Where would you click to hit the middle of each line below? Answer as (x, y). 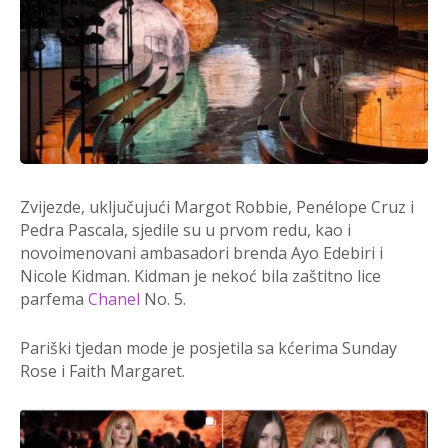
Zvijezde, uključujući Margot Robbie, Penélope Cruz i (217, 206)
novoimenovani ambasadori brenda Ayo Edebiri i (201, 252)
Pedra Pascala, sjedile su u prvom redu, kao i (185, 229)
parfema (54, 298)
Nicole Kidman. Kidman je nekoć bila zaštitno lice (200, 275)
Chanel (114, 298)
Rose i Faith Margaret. (102, 370)
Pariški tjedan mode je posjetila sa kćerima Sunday (208, 347)
